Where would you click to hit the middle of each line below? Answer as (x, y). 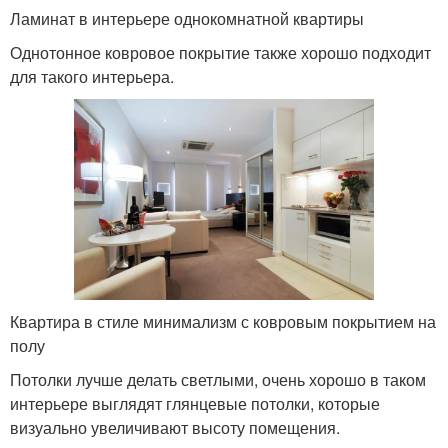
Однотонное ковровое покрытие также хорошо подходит (220, 53)
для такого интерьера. (92, 77)
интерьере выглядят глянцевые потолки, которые (195, 403)
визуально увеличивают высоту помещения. (175, 427)
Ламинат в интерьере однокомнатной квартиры (187, 19)
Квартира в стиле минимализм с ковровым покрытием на (223, 321)
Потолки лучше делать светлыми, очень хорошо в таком (218, 379)
